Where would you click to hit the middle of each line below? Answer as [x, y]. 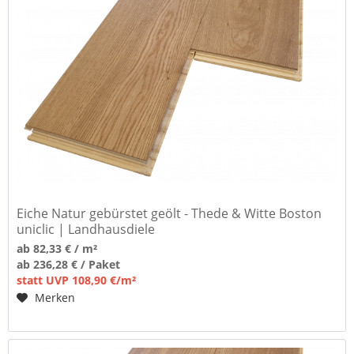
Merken [55, 297]
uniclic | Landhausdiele [86, 229]
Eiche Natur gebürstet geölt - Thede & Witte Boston [169, 213]
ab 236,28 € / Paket [69, 264]
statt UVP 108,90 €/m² [77, 280]
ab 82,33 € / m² [57, 248]
